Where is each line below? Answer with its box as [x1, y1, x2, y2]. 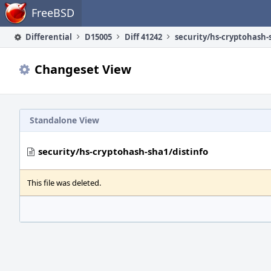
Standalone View [30, 114, 99, 126]
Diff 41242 [125, 31, 162, 42]
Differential [24, 31, 72, 42]
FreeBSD [31, 5, 74, 20]
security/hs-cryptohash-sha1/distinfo [38, 145, 208, 157]
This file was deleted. [27, 177, 101, 188]
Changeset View [34, 61, 131, 77]
